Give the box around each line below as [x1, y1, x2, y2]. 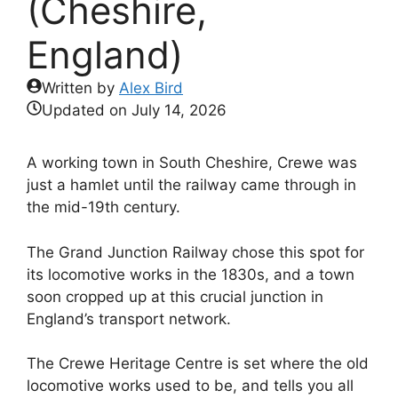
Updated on [42, 101, 131, 119]
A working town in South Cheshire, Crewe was [27, 154, 357, 171]
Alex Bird [119, 79, 183, 97]
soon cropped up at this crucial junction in [27, 287, 323, 306]
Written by [42, 79, 119, 97]
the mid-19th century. [27, 198, 180, 216]
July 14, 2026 [131, 101, 227, 119]
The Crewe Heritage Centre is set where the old [27, 354, 369, 372]
